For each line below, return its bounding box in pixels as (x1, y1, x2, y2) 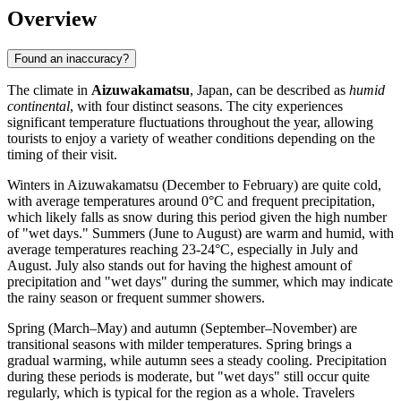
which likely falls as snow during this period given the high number (7, 209, 387, 225)
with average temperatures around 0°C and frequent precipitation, (7, 192, 375, 209)
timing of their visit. (7, 146, 117, 162)
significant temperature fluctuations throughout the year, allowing (7, 114, 373, 130)
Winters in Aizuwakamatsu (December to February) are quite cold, (7, 176, 381, 192)
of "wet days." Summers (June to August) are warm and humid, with (7, 225, 394, 241)
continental (7, 98, 70, 114)
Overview (7, 6, 97, 30)
